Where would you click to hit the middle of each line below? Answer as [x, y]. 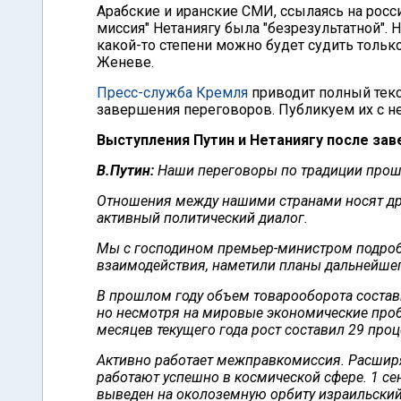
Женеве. [125, 62]
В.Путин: [125, 171]
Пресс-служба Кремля [172, 93]
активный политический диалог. [202, 218]
